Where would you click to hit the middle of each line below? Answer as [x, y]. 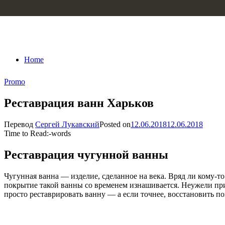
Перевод [20, 124]
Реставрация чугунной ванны [86, 154]
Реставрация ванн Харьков [79, 103]
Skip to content [28, 8]
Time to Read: [26, 133]
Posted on [115, 124]
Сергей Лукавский [67, 124]
